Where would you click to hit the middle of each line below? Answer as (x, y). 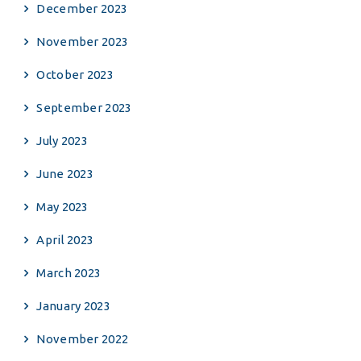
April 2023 (65, 240)
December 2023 (82, 8)
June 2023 (65, 174)
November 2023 (83, 41)
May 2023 (62, 207)
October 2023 (75, 75)
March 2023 (69, 273)
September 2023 (84, 108)
